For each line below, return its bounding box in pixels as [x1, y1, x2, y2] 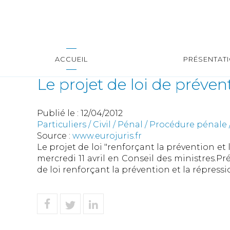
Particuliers [37, 120, 86, 129]
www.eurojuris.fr [72, 131, 142, 141]
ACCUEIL [55, 55, 88, 64]
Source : [37, 131, 72, 141]
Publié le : [37, 108, 81, 118]
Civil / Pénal [93, 120, 143, 129]
